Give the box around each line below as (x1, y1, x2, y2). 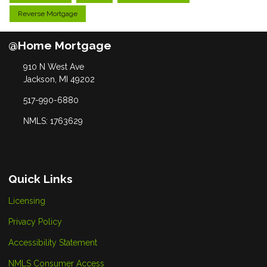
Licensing (8, 196, 45, 206)
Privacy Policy (8, 217, 62, 227)
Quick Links (8, 172, 73, 186)
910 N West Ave (23, 62, 84, 72)
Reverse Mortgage (18, 9, 77, 18)
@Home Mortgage (8, 38, 111, 52)
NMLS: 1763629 (23, 116, 83, 126)
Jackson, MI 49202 (23, 74, 95, 85)
